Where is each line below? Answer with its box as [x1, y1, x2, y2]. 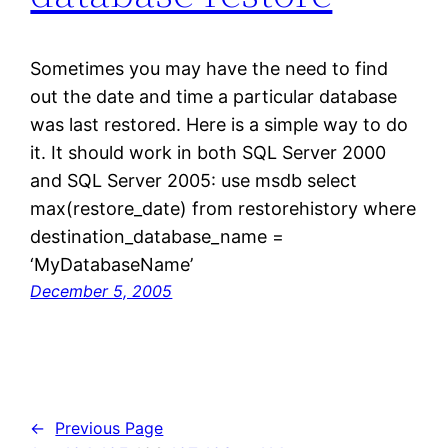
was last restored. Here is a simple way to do [30, 113, 409, 135]
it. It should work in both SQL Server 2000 [30, 141, 387, 163]
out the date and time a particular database [30, 85, 398, 107]
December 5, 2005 [30, 280, 173, 301]
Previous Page [55, 417, 164, 438]
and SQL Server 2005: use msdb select [30, 169, 358, 191]
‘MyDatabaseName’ [30, 253, 194, 275]
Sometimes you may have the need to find [30, 57, 389, 79]
